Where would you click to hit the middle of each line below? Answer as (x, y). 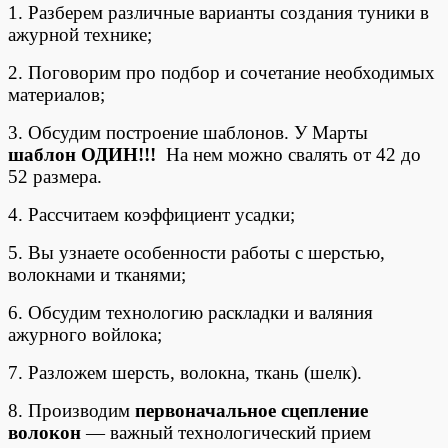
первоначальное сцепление (249, 410)
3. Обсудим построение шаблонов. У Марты (188, 132)
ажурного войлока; (85, 334)
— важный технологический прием (226, 432)
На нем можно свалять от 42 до (288, 154)
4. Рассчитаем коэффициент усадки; (151, 214)
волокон (44, 432)
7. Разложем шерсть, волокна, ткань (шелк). (185, 372)
